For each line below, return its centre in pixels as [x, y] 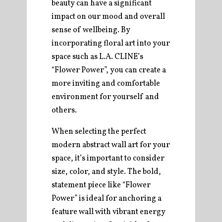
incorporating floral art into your [111, 44]
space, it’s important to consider [108, 159]
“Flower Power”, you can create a [109, 70]
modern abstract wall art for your [111, 145]
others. [64, 111]
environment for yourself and [105, 97]
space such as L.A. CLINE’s [97, 57]
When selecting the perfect [99, 132]
